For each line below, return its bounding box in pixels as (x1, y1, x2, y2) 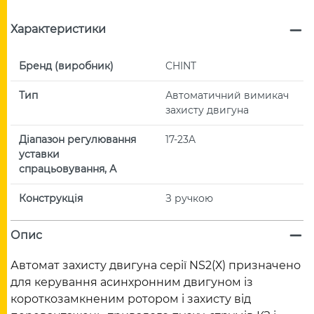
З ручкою (165, 191, 213, 205)
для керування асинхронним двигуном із (11, 275, 253, 289)
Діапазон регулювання (19, 132, 136, 146)
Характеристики (11, 22, 106, 36)
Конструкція (19, 191, 83, 205)
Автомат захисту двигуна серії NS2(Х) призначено (11, 259, 301, 273)
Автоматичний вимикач (165, 88, 289, 102)
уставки (19, 147, 60, 161)
